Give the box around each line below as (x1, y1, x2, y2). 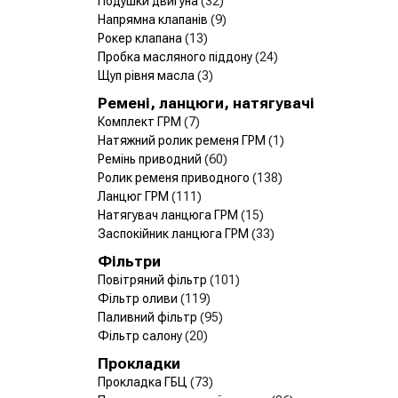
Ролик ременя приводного (98, 170, 252, 185)
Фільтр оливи (98, 291, 180, 306)
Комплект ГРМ (98, 114, 184, 129)
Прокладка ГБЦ (98, 374, 190, 389)
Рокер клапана (98, 30, 185, 45)
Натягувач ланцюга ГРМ (98, 207, 241, 222)
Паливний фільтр (98, 309, 200, 324)
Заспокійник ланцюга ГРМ (98, 226, 251, 241)
